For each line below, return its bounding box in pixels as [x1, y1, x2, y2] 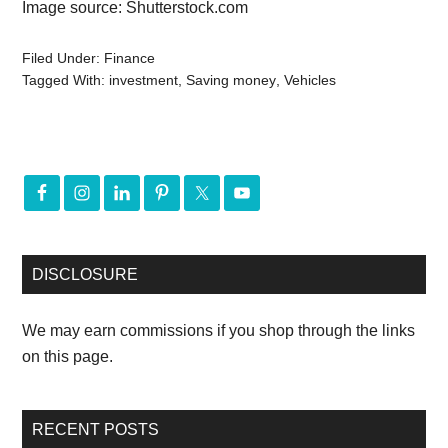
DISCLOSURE [32, 266, 139, 283]
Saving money [186, 72, 277, 88]
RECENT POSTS [32, 421, 160, 438]
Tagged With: [22, 72, 110, 88]
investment [109, 72, 179, 88]
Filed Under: [22, 50, 105, 66]
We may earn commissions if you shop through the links [22, 322, 416, 339]
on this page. [22, 348, 114, 365]
